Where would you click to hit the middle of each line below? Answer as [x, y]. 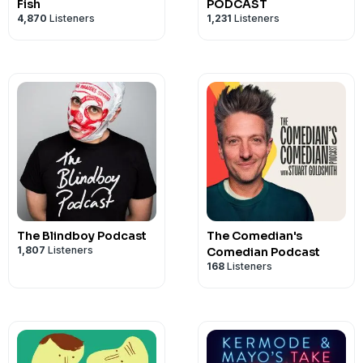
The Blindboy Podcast [82, 236]
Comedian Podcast [263, 252]
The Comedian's [254, 236]
